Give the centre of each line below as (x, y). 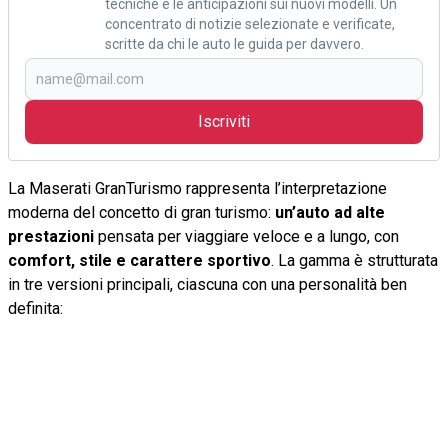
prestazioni (51, 236)
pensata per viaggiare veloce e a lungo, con (246, 236)
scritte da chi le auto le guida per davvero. (234, 43)
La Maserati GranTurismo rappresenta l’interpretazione (197, 188)
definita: (35, 308)
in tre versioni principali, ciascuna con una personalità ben (207, 284)
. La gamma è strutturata (354, 260)
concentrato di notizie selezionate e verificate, (250, 23)
